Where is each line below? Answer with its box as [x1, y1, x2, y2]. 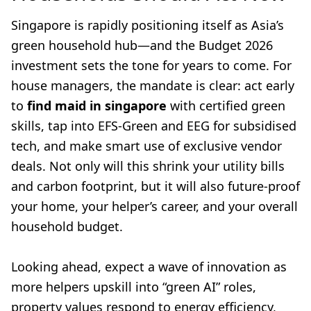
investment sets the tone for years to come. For [11, 57, 292, 74]
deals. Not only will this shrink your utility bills [11, 158, 285, 175]
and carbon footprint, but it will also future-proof [11, 178, 300, 195]
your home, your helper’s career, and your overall [11, 198, 298, 215]
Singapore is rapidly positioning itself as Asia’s [11, 17, 284, 34]
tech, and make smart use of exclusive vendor [11, 137, 282, 155]
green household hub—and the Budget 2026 [11, 37, 273, 54]
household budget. [11, 218, 123, 235]
